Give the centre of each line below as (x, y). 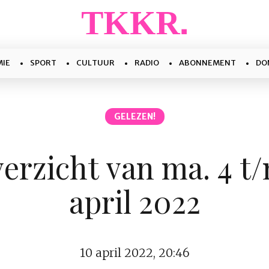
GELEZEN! (134, 116)
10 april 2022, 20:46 (134, 252)
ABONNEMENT (207, 63)
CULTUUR (95, 63)
